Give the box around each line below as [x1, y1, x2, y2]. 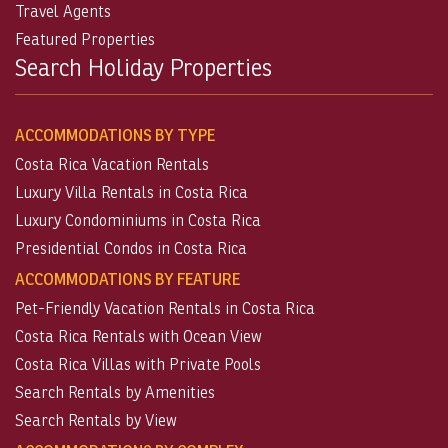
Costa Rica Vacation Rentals [15, 154, 209, 174]
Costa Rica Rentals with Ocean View [15, 326, 262, 346]
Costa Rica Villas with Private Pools [15, 354, 261, 374]
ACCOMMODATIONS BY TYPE [15, 124, 215, 145]
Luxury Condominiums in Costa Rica [15, 210, 261, 230]
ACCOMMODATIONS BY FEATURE [15, 268, 240, 289]
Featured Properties [15, 29, 155, 49]
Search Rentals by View [15, 410, 177, 430]
